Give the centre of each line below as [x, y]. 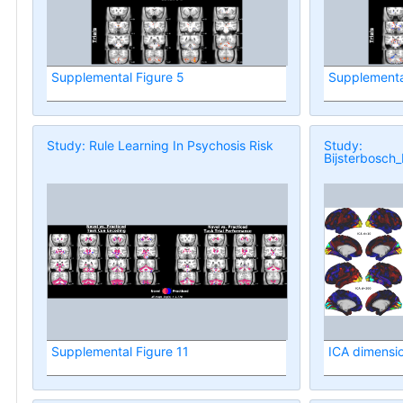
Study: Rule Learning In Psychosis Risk [160, 145]
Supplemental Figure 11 [120, 351]
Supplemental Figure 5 [118, 76]
